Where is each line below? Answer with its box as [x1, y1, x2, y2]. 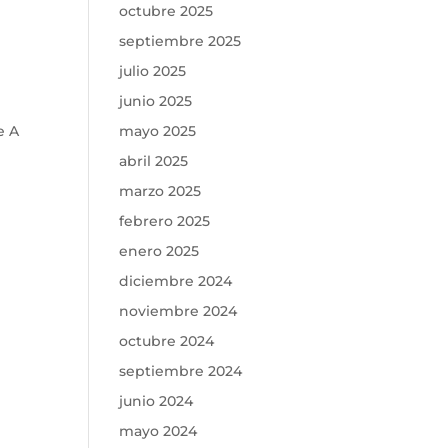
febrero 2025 [119, 212, 211, 230]
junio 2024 [119, 392, 194, 410]
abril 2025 [119, 152, 189, 170]
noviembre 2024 [119, 302, 238, 320]
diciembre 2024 [119, 272, 233, 290]
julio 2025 [119, 62, 187, 80]
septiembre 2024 [119, 362, 243, 380]
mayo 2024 [119, 422, 198, 440]
